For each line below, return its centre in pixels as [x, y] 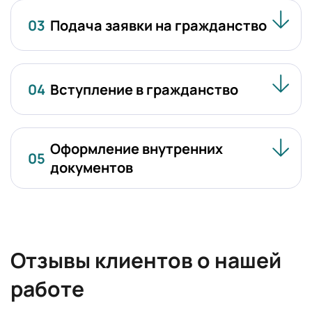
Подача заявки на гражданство [158, 25]
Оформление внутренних [136, 149]
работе [47, 289]
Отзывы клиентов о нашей [146, 260]
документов [92, 168]
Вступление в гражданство [144, 89]
